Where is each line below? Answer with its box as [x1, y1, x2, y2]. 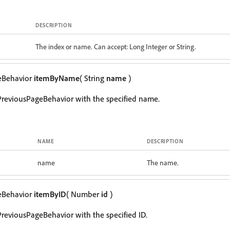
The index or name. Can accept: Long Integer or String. [35, 42, 196, 51]
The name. [147, 158, 179, 167]
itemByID [34, 189, 66, 199]
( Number [66, 189, 101, 199]
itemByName [34, 73, 80, 83]
